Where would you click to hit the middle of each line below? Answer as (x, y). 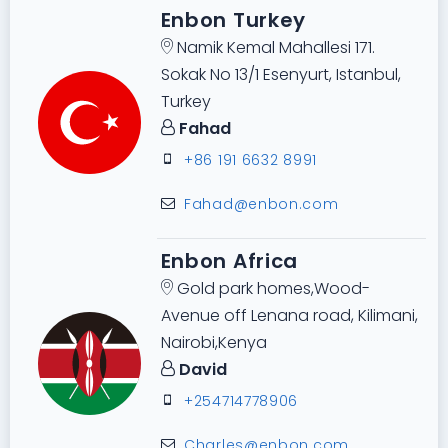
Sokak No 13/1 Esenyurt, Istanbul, (280, 75)
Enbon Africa (229, 261)
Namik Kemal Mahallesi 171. (273, 48)
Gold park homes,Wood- (271, 289)
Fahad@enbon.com (261, 204)
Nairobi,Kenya (213, 343)
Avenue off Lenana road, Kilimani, (289, 316)
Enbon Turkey (233, 20)
